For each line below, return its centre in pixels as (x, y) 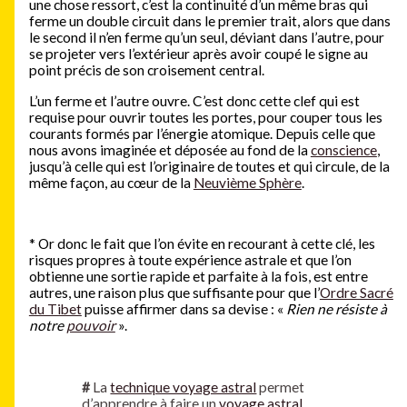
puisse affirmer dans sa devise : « (184, 308)
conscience (343, 149)
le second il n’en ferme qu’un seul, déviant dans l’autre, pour (206, 38)
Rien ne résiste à (336, 308)
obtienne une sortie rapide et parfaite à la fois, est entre (198, 276)
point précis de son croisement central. (146, 70)
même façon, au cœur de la (111, 182)
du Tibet (55, 308)
